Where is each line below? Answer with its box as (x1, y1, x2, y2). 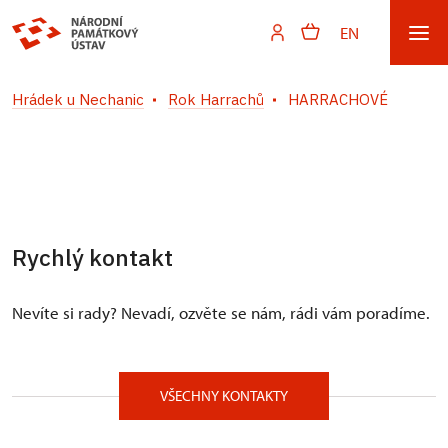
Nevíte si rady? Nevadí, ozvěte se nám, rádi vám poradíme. (12, 302, 430, 323)
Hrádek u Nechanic (12, 90, 144, 109)
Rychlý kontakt (12, 242, 173, 272)
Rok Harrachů (168, 90, 264, 109)
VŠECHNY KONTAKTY (160, 386, 288, 405)
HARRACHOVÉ (288, 90, 388, 109)
